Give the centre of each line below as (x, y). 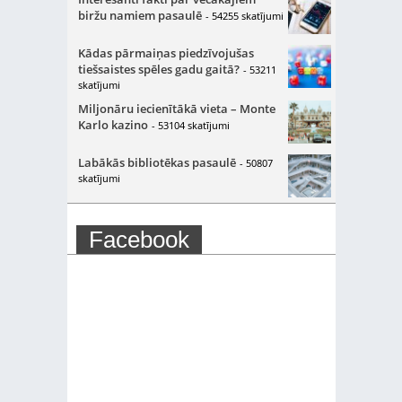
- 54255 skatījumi (244, 16)
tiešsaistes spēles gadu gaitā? (158, 69)
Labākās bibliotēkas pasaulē (157, 162)
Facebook (139, 240)
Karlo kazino (113, 125)
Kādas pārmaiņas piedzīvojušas (166, 53)
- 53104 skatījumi (190, 125)
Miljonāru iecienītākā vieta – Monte (176, 109)
